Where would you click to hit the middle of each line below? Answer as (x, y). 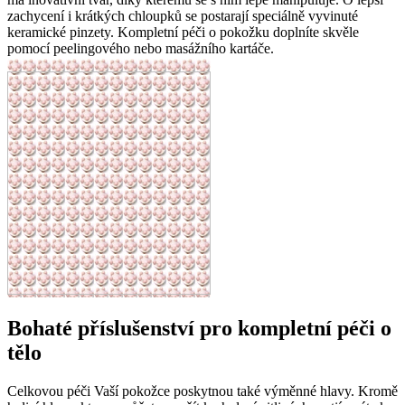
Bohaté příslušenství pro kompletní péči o (199, 329)
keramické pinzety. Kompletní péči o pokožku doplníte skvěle (183, 33)
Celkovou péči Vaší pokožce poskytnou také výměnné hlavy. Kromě (202, 391)
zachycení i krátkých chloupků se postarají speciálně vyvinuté (183, 16)
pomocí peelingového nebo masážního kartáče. (141, 49)
